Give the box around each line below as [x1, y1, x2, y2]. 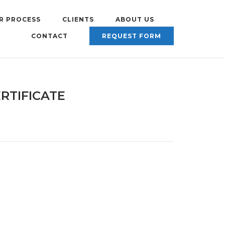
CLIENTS [62, 16, 94, 23]
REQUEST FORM [102, 32, 161, 40]
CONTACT [31, 32, 68, 40]
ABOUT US [116, 16, 154, 23]
